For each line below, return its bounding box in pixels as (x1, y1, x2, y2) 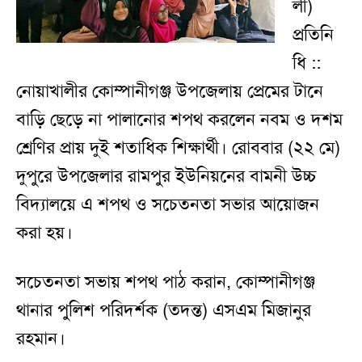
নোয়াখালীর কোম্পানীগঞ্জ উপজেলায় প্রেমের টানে (16, 80, 323, 103)
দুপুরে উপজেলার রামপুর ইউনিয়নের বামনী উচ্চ (16, 165, 316, 188)
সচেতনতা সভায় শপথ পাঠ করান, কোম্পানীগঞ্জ (16, 271, 315, 294)
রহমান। (16, 327, 70, 351)
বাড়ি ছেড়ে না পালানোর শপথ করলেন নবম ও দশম (16, 108, 343, 132)
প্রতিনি (293, 23, 334, 47)
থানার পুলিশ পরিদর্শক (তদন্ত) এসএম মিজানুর (16, 299, 311, 322)
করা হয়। (16, 221, 73, 245)
